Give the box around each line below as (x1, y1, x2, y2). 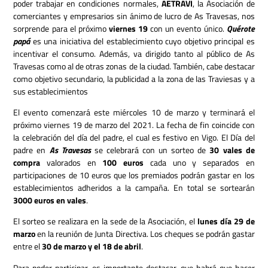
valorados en (40, 156, 103, 169)
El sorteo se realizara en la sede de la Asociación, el (13, 215, 197, 228)
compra (13, 156, 41, 169)
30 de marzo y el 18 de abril (42, 240, 142, 253)
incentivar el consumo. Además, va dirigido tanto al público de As (13, 47, 255, 60)
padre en (13, 144, 46, 157)
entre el (13, 240, 42, 253)
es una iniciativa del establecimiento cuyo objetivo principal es (32, 34, 255, 47)
